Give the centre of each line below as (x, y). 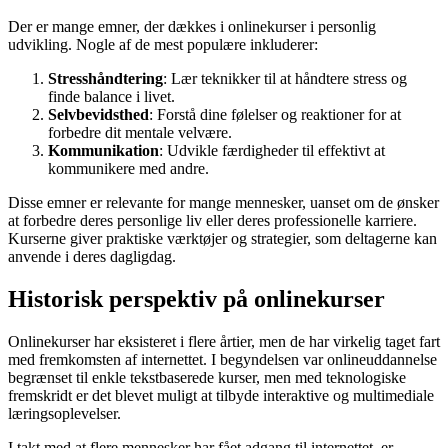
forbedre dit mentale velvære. (140, 133)
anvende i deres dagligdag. (92, 257)
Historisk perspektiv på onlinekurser (196, 299)
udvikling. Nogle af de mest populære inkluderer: (163, 45)
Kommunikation (103, 151)
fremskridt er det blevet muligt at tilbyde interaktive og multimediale (221, 396)
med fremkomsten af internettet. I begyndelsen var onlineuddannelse (222, 360)
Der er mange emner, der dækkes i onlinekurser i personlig (192, 27)
